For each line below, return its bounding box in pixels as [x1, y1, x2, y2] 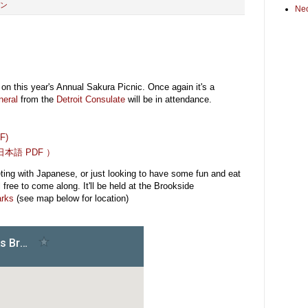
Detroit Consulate [56, 93, 125, 104]
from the [18, 93, 56, 104]
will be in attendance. [125, 93, 212, 104]
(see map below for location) [14, 192, 129, 203]
